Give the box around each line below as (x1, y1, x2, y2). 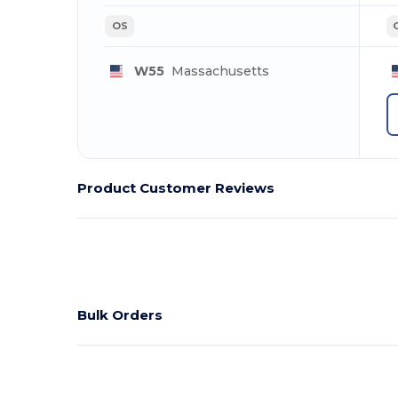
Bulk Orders (77, 306, 163, 323)
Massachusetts (163, 62, 269, 79)
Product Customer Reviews (77, 179, 275, 196)
